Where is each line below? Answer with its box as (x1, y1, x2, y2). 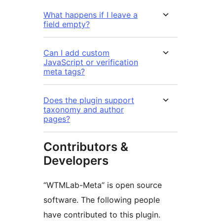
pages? (43, 114, 70, 124)
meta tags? (43, 67, 85, 77)
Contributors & (43, 140, 128, 154)
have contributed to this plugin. (43, 210, 160, 220)
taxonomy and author (43, 105, 124, 115)
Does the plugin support (43, 95, 134, 106)
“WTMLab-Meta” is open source (43, 180, 162, 190)
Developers (43, 153, 109, 168)
